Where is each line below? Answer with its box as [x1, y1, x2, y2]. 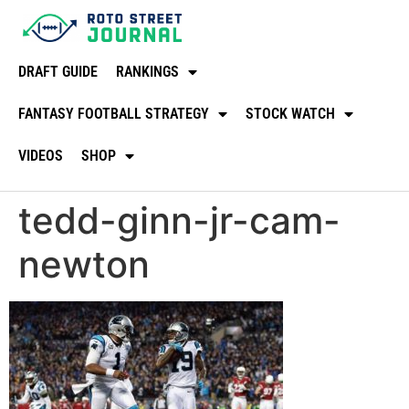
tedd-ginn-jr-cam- [18, 197, 341, 243]
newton [18, 241, 150, 287]
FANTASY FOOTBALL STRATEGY [18, 104, 209, 122]
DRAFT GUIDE [18, 62, 98, 80]
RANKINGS [116, 62, 179, 80]
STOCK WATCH [246, 104, 335, 122]
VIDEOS [18, 146, 63, 164]
